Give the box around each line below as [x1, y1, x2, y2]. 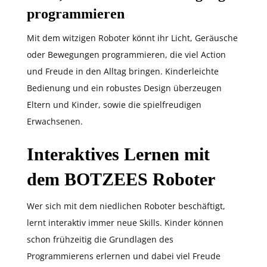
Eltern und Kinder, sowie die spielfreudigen [27, 99, 201, 110]
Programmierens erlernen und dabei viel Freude [27, 250, 221, 262]
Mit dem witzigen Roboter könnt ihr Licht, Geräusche [27, 32, 238, 44]
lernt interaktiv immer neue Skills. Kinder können [27, 217, 223, 228]
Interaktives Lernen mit [27, 144, 210, 164]
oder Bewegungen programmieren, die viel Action [27, 49, 226, 60]
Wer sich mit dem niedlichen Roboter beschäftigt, [27, 200, 225, 212]
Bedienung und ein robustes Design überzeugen [27, 82, 222, 94]
